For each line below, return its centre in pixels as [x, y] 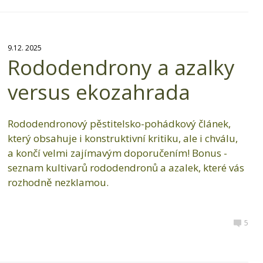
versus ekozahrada [99, 92]
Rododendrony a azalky [121, 68]
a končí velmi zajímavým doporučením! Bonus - [117, 153]
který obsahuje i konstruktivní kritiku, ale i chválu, [122, 139]
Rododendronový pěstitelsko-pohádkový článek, [119, 124]
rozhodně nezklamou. [58, 183]
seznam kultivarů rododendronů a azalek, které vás [126, 168]
